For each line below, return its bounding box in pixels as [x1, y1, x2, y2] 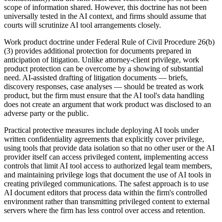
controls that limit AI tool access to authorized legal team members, [4, 162, 212, 170]
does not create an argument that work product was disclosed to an [4, 100, 211, 109]
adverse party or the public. [4, 109, 89, 118]
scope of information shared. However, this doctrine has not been [4, 3, 207, 12]
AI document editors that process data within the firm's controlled [4, 188, 207, 197]
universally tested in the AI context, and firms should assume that [4, 12, 206, 21]
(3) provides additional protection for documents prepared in [4, 47, 191, 55]
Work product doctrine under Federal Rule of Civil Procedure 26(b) [4, 38, 215, 47]
